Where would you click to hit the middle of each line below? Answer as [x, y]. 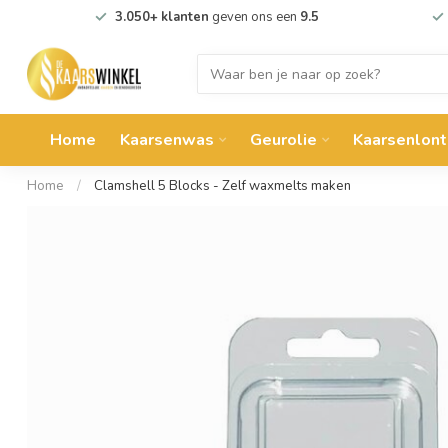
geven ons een [254, 17]
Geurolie [283, 140]
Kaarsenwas [167, 140]
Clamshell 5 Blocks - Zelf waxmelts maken [222, 186]
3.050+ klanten [161, 17]
